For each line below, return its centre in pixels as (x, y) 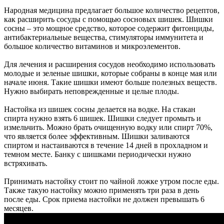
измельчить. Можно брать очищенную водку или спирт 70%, (108, 127)
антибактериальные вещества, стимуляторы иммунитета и (104, 37)
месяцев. (19, 208)
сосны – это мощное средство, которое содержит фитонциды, (109, 28)
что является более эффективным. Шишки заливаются (97, 136)
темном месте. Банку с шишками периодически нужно (97, 154)
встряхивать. (26, 163)
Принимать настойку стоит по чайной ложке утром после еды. (111, 181)
